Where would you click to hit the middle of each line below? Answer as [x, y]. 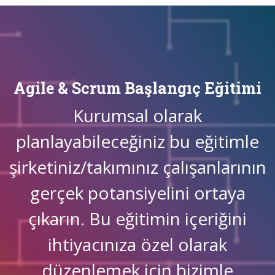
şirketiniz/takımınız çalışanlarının [137, 167]
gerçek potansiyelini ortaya [137, 192]
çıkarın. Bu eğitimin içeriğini [137, 218]
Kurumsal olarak [137, 115]
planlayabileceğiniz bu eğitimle [137, 141]
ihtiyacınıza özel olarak [137, 244]
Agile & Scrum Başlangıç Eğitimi [137, 88]
